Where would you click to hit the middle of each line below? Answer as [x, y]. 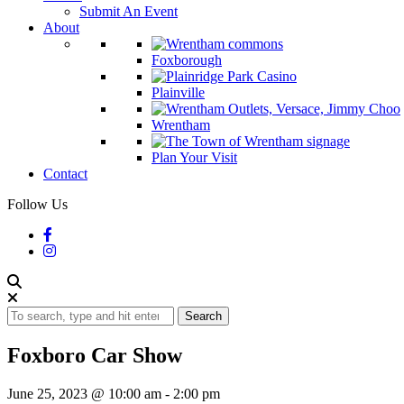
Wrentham [181, 125]
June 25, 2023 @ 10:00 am [84, 393]
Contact [65, 174]
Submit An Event [129, 11]
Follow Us [37, 204]
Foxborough [187, 60]
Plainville [178, 92]
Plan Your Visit [194, 157]
